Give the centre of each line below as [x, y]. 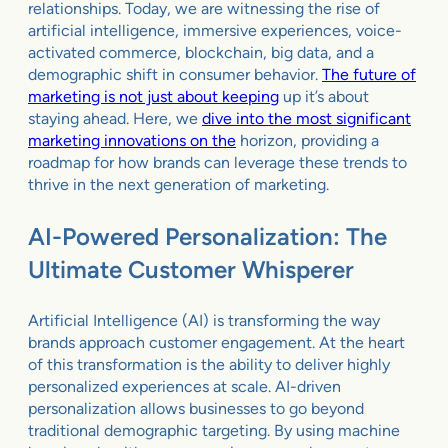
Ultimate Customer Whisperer [191, 269]
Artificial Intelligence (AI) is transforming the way [204, 320]
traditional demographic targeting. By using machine [214, 430]
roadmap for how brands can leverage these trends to [217, 162]
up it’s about [324, 96]
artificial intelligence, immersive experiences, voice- [215, 30]
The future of [369, 74]
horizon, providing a [307, 140]
